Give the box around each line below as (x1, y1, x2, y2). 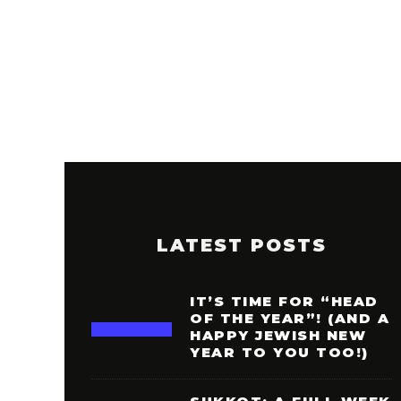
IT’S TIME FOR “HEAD (190, 293, 379, 310)
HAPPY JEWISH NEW (190, 327, 366, 344)
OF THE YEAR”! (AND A (190, 310, 389, 327)
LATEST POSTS (157, 235, 327, 256)
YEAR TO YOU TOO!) (190, 344, 369, 361)
